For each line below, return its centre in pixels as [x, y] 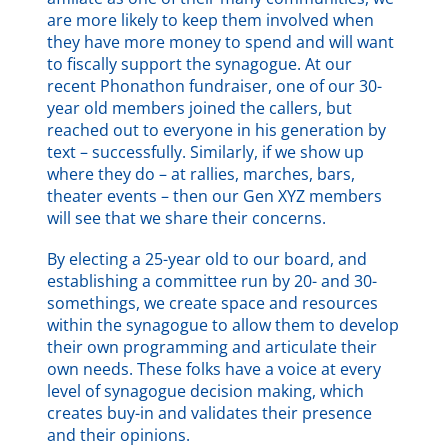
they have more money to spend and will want [221, 41]
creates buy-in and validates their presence [210, 412]
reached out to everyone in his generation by [217, 129]
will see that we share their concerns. [187, 217]
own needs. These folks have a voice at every [214, 368]
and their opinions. [119, 434]
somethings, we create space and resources [213, 302]
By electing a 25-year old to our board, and [207, 258]
